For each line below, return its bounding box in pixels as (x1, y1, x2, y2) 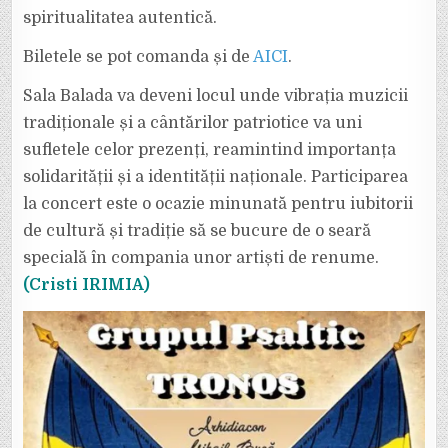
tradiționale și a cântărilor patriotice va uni (23, 114, 363, 132)
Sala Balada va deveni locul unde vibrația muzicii (23, 87, 409, 105)
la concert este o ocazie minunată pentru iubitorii (23, 195, 414, 213)
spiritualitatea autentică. (23, 9, 218, 27)
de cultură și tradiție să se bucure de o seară (23, 222, 372, 240)
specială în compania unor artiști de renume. (23, 249, 380, 267)
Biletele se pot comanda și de (23, 48, 254, 66)
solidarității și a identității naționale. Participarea (23, 168, 409, 186)
